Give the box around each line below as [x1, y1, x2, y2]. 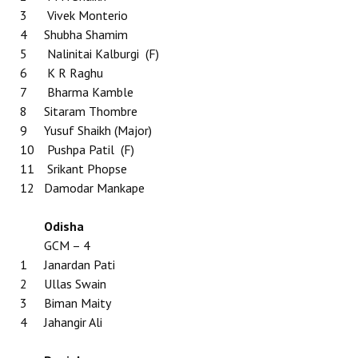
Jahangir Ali [44, 314, 102, 330]
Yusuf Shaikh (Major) [44, 122, 152, 138]
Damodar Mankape [44, 180, 148, 196]
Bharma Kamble [44, 84, 137, 100]
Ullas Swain [44, 276, 106, 292]
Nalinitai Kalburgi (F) [44, 46, 159, 62]
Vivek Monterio [44, 7, 131, 23]
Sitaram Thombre [44, 103, 141, 119]
